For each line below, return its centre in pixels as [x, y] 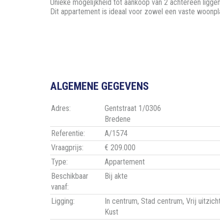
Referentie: [68, 134]
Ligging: [63, 201]
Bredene [118, 119]
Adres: [61, 109]
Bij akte [116, 176]
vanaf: [60, 187]
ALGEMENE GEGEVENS [99, 86]
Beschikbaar [70, 176]
